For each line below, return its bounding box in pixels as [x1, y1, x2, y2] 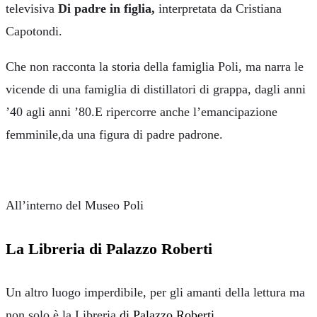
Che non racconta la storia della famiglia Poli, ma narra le [6, 59, 304, 74]
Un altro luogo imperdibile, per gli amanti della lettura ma [6, 285, 305, 299]
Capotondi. [6, 23, 62, 38]
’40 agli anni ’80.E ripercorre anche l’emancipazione [6, 104, 277, 119]
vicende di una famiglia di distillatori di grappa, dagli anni [6, 81, 306, 96]
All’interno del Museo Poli [6, 197, 144, 212]
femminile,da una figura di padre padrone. [6, 127, 223, 142]
